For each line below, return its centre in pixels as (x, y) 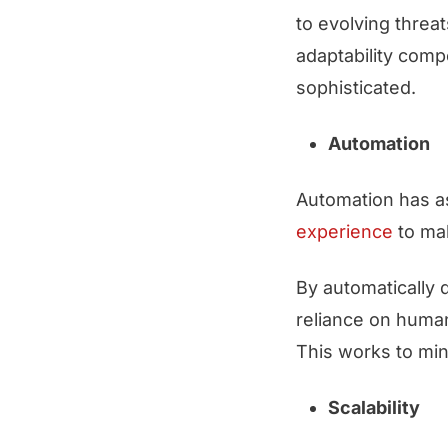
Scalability (374, 408)
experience (344, 232)
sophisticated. (356, 88)
